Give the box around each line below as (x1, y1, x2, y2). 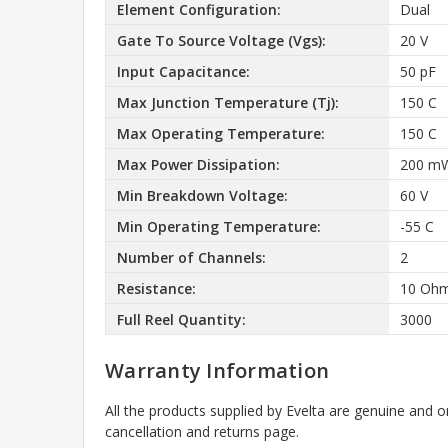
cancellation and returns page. (105, 422, 299, 442)
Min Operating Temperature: (116, 216, 321, 236)
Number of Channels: (116, 247, 266, 267)
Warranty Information (105, 357, 329, 385)
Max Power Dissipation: (116, 154, 280, 174)
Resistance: (116, 278, 196, 298)
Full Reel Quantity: (116, 309, 246, 329)
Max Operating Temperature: (116, 123, 325, 143)
